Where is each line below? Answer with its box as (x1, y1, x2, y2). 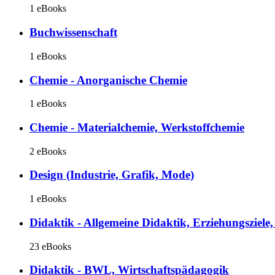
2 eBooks (29, 145, 66, 157)
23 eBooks (29, 241, 71, 252)
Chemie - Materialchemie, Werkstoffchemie (29, 121, 244, 134)
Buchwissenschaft (29, 26, 117, 39)
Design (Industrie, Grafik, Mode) (29, 168, 194, 182)
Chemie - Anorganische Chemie (29, 73, 187, 87)
